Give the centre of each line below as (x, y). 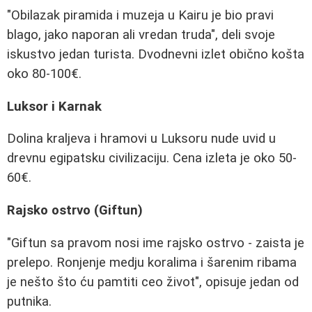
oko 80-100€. (44, 74)
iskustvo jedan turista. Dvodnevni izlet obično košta (156, 55)
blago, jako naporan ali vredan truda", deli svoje (141, 35)
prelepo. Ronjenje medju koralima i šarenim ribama (152, 262)
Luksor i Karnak (54, 106)
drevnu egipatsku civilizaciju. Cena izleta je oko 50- (152, 158)
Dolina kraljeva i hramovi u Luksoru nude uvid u (141, 139)
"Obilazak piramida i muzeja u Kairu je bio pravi (140, 16)
